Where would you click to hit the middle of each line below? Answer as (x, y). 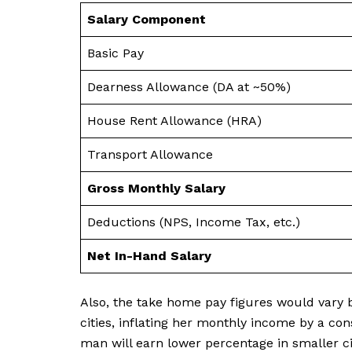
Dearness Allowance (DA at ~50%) (189, 86)
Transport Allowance (150, 154)
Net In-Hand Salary (149, 255)
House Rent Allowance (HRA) (174, 120)
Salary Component (147, 19)
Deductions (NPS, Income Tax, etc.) (194, 222)
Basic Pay (115, 53)
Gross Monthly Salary (156, 188)
